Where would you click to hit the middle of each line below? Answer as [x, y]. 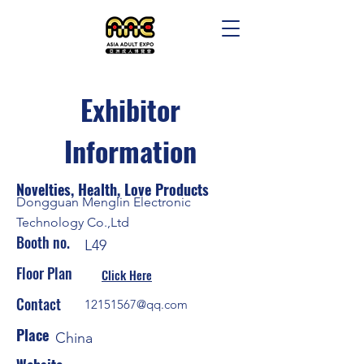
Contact [40, 304]
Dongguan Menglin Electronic [104, 202]
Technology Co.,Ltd [73, 222]
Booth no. [43, 242]
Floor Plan [44, 273]
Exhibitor [130, 109]
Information [130, 151]
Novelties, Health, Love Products [113, 189]
